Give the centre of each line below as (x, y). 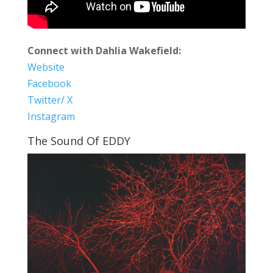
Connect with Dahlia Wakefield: (104, 51)
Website (46, 67)
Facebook (49, 84)
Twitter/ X (50, 100)
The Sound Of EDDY (79, 141)
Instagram (51, 117)
